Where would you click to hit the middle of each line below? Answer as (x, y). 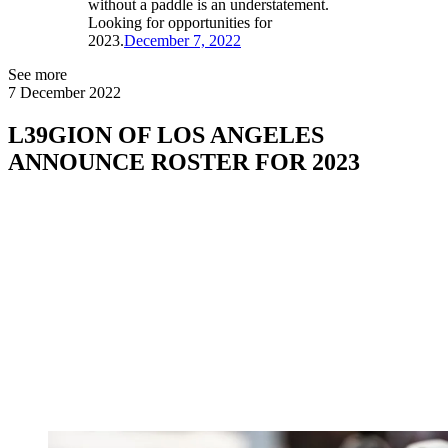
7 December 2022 (64, 93)
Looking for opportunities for (180, 23)
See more (37, 75)
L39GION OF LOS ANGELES (166, 135)
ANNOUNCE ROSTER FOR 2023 (184, 162)
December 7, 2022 (182, 41)
